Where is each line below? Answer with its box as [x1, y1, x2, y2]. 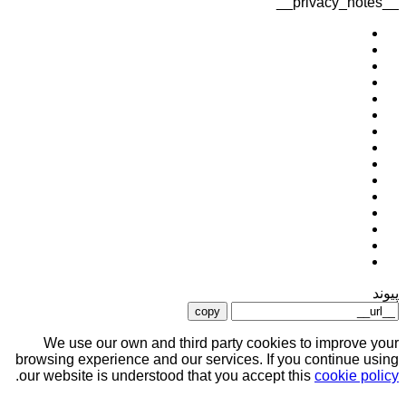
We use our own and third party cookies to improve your [43, 334, 399, 351]
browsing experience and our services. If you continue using [15, 351, 399, 367]
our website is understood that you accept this [19, 367, 314, 383]
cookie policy [314, 367, 399, 383]
